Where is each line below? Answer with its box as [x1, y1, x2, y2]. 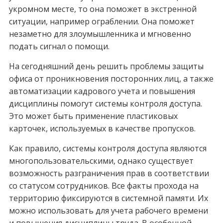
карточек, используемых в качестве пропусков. [8, 123, 196, 134]
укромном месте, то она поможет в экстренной [8, 3, 197, 15]
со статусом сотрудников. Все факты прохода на [8, 180, 199, 192]
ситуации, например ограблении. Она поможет [8, 16, 195, 27]
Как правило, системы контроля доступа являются [8, 143, 207, 154]
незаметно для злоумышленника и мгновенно [8, 28, 191, 40]
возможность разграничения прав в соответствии [8, 168, 209, 179]
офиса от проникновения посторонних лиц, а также [8, 73, 214, 85]
